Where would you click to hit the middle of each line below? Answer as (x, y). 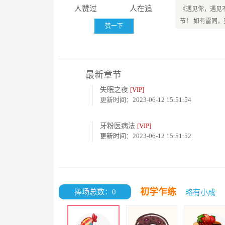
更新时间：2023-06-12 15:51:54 (146, 100)
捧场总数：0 (95, 192)
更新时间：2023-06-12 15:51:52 (146, 136)
